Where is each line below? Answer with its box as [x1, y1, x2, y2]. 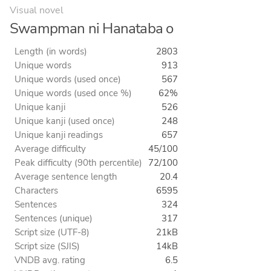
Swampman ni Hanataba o [10, 19, 174, 39]
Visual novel [10, 4, 64, 18]
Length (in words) [15, 45, 87, 58]
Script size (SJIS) [15, 240, 80, 253]
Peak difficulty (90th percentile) [15, 157, 142, 169]
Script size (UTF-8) [15, 226, 90, 239]
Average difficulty [15, 143, 86, 155]
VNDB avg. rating [15, 254, 85, 267]
